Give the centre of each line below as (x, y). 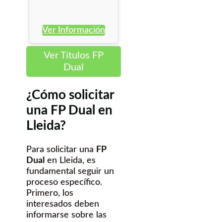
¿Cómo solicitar (70, 95)
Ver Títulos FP (73, 56)
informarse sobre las (66, 215)
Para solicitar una (61, 150)
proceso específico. (64, 183)
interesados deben (63, 204)
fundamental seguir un (70, 172)
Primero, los (50, 194)
